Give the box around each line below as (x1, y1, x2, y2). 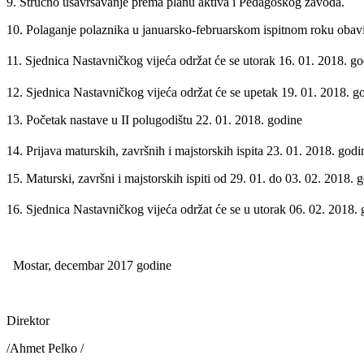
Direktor (6, 313, 50, 327)
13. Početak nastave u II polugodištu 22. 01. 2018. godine (6, 113, 302, 128)
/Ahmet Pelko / (6, 340, 84, 355)
